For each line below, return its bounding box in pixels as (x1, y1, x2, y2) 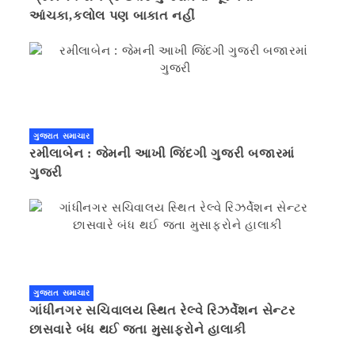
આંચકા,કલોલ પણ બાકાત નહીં (29, 9, 196, 23)
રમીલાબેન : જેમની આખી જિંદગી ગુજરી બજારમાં (29, 147, 295, 161)
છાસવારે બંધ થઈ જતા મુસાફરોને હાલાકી (29, 323, 247, 337)
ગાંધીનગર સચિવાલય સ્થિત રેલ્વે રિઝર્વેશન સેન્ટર (29, 303, 296, 318)
